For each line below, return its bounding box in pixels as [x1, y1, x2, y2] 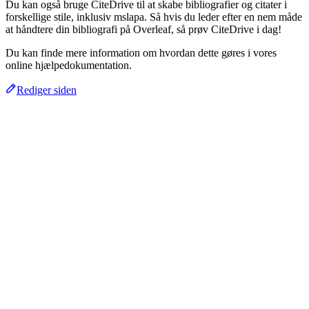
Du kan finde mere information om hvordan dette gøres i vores [6, 46, 277, 59]
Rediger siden [17, 83, 77, 96]
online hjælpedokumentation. [6, 59, 132, 71]
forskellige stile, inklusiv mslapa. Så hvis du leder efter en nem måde [6, 10, 302, 23]
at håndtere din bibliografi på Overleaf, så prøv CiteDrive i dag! [6, 23, 281, 35]
